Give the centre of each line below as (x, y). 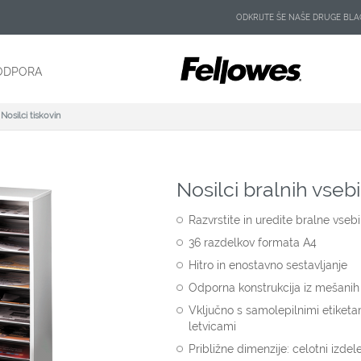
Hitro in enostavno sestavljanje (268, 265)
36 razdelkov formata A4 (253, 243)
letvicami (212, 326)
